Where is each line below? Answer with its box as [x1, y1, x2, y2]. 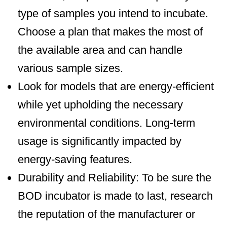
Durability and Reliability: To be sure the [18, 171, 211, 184]
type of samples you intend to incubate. [18, 7, 208, 20]
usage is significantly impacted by [18, 135, 181, 148]
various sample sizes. [18, 62, 123, 75]
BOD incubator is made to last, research [18, 190, 213, 203]
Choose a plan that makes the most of [18, 25, 203, 39]
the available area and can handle [18, 44, 182, 57]
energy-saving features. [18, 153, 132, 166]
